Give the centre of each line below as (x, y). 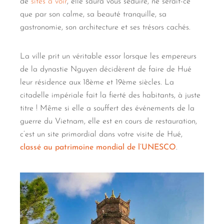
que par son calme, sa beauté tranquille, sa (93, 15)
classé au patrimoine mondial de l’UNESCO (98, 148)
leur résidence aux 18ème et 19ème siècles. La (97, 83)
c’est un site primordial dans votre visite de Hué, (101, 135)
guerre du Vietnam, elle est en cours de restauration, (108, 122)
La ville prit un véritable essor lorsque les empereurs (108, 57)
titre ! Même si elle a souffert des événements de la (107, 109)
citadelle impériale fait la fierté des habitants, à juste (110, 96)
